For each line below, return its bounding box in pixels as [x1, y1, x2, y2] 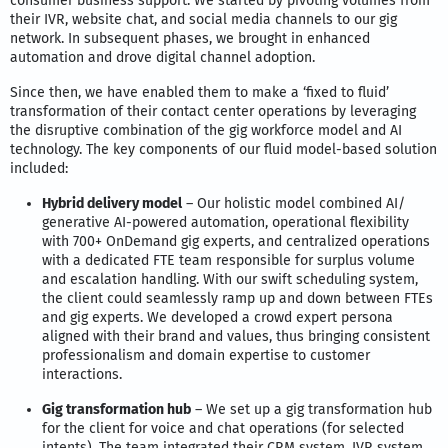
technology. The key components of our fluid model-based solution [10, 140, 437, 158]
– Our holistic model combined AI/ [182, 194, 405, 212]
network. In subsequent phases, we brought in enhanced [10, 29, 370, 47]
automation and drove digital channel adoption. [10, 48, 315, 66]
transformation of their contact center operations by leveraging [10, 102, 416, 120]
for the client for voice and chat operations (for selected [42, 419, 404, 437]
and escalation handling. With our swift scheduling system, [42, 270, 418, 288]
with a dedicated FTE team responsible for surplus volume [42, 251, 415, 269]
